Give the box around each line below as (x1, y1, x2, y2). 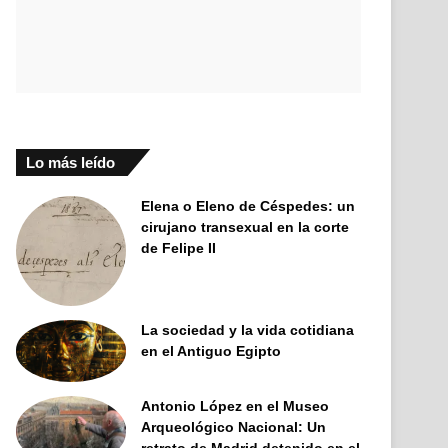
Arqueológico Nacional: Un (141, 419, 327, 436)
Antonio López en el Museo (141, 398, 330, 415)
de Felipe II (141, 240, 217, 257)
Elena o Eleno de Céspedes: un (141, 198, 356, 215)
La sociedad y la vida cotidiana (141, 322, 355, 339)
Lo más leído (26, 154, 116, 172)
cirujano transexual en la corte (141, 219, 350, 236)
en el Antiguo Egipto (141, 343, 282, 360)
